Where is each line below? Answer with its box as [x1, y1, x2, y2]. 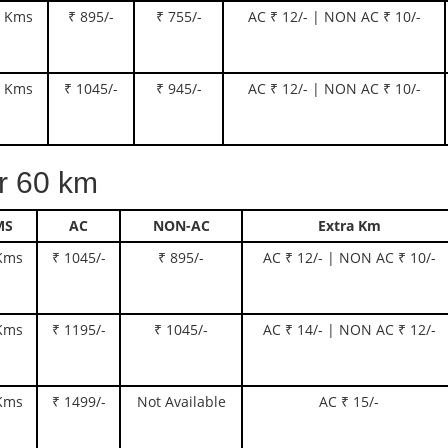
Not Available [136, 392, 226, 411]
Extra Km [317, 216, 381, 235]
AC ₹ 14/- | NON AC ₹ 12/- [262, 320, 436, 339]
